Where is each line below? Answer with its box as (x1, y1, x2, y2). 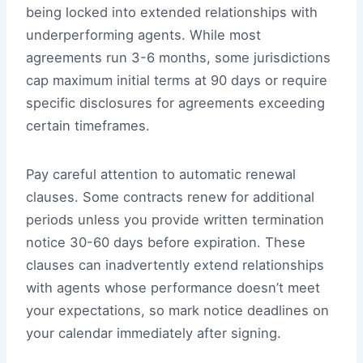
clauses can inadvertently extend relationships (26, 257, 324, 274)
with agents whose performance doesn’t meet (26, 280, 320, 297)
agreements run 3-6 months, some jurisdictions (26, 49, 331, 66)
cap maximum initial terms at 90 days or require (26, 72, 327, 89)
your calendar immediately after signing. (26, 325, 281, 342)
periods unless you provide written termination (26, 211, 324, 228)
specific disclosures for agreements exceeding (26, 95, 325, 112)
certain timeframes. (26, 117, 150, 135)
